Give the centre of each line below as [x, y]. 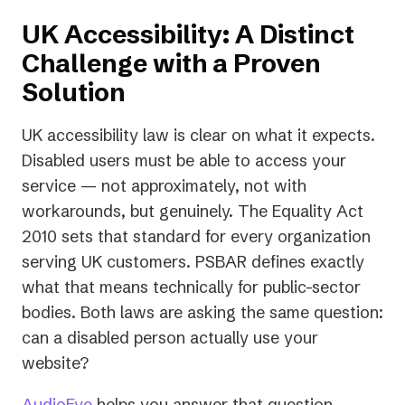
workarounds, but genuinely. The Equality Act [193, 212]
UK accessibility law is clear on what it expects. [198, 136]
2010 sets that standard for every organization [196, 237]
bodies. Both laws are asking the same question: [202, 313]
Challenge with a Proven [171, 64]
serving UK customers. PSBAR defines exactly [193, 262]
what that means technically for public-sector [191, 287]
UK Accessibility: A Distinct [188, 35]
